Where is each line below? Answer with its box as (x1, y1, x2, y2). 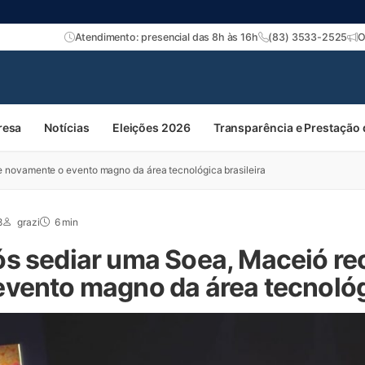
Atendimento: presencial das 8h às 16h (74, 30, 258, 43)
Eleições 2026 (112, 121, 191, 134)
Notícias (44, 121, 90, 134)
